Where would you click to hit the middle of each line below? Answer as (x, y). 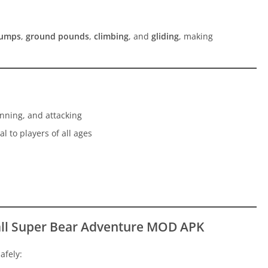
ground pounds (57, 36)
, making (196, 36)
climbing (111, 36)
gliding (165, 36)
